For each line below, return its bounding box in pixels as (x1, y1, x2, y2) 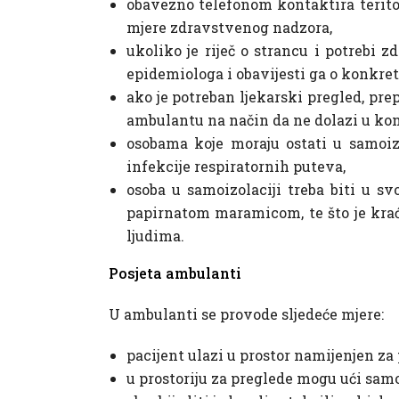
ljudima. (126, 226, 184, 246)
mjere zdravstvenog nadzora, (126, 18, 332, 37)
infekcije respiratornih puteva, (126, 157, 346, 176)
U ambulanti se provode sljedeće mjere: (109, 305, 384, 324)
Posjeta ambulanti (109, 264, 241, 283)
